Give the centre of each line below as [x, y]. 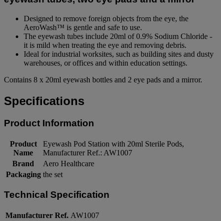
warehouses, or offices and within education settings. [106, 63]
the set [53, 174]
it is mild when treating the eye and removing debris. [105, 45]
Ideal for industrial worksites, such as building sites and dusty [119, 54]
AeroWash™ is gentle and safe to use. [83, 27]
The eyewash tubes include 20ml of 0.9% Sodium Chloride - [118, 36]
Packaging [23, 174]
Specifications [44, 101]
